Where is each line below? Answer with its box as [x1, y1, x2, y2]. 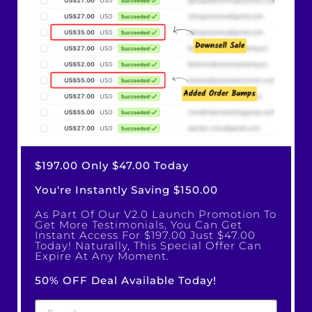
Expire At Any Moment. [35, 249, 169, 263]
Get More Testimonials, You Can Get [35, 218, 242, 232]
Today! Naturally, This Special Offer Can [35, 239, 262, 253]
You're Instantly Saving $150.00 [35, 183, 218, 197]
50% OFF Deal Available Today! [35, 274, 217, 288]
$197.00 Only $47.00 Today [35, 159, 189, 173]
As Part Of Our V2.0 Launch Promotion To [35, 208, 276, 221]
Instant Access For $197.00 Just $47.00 [35, 228, 256, 242]
